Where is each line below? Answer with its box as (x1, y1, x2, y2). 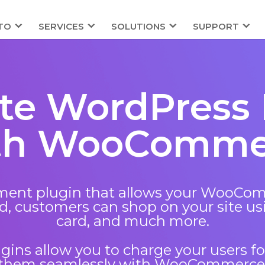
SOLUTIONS (111, 21, 166, 32)
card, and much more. (56, 212, 209, 230)
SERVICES (38, 21, 84, 32)
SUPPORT (192, 21, 239, 32)
